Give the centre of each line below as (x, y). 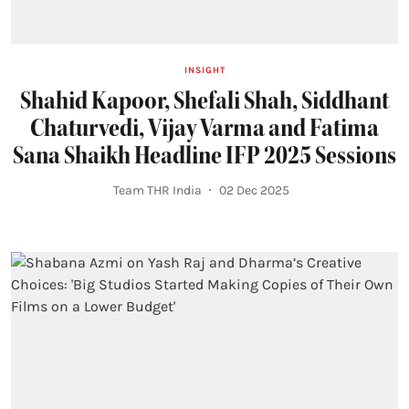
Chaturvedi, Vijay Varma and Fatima (204, 127)
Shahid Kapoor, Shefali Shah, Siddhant (204, 100)
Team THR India (157, 190)
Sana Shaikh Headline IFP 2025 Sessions (204, 155)
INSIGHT (204, 70)
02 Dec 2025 (254, 190)
